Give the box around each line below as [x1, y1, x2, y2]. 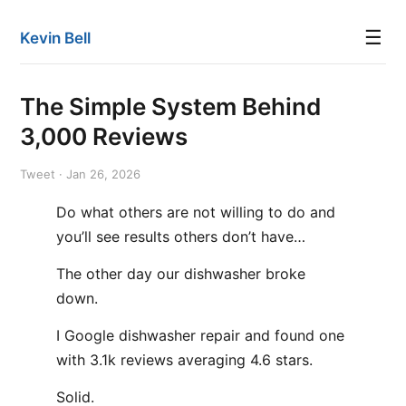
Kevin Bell [20, 29, 91, 47]
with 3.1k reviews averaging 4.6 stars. [56, 351, 313, 369]
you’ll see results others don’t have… [56, 227, 305, 246]
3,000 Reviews [20, 122, 188, 150]
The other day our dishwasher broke [56, 265, 305, 283]
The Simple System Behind [20, 92, 321, 121]
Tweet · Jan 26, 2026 [20, 167, 140, 181]
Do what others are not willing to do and [56, 203, 335, 221]
